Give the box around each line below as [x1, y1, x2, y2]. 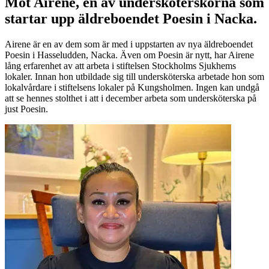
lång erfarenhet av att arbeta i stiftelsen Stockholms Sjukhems [5, 61, 236, 71]
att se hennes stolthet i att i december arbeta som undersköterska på [5, 93, 256, 104]
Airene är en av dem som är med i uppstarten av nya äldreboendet [5, 39, 253, 50]
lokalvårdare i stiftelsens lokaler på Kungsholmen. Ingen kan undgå [5, 82, 259, 93]
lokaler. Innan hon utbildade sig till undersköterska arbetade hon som [5, 71, 264, 82]
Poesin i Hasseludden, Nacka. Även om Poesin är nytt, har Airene [5, 50, 254, 61]
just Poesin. [5, 104, 48, 115]
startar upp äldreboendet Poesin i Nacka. [5, 11, 257, 27]
